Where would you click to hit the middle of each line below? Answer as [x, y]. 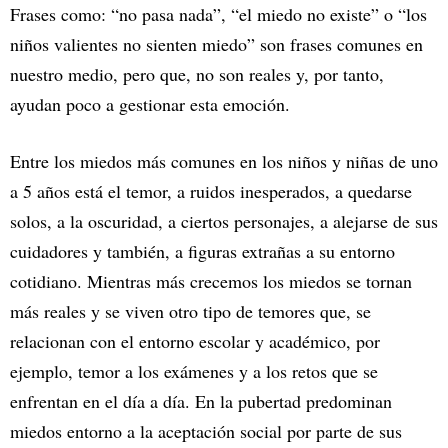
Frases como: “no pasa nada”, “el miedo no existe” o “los [218, 14]
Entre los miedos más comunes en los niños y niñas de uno [224, 161]
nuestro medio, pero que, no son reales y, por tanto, [197, 74]
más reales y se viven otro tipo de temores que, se [190, 311]
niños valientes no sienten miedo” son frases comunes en [216, 44]
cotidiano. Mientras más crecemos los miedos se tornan [211, 281]
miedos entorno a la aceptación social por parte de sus [206, 431]
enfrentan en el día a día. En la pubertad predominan [201, 401]
